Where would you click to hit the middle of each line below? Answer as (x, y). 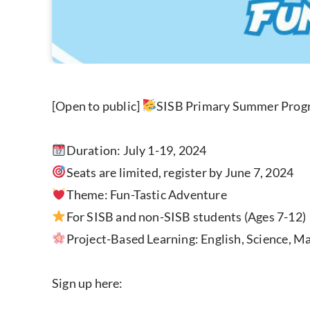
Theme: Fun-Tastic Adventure (146, 194)
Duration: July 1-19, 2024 (136, 150)
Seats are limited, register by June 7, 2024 (180, 172)
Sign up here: (88, 283)
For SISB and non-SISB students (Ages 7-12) (186, 216)
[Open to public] (97, 106)
